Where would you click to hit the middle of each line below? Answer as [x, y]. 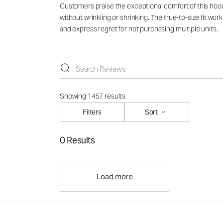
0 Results [77, 140]
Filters [92, 112]
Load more [114, 177]
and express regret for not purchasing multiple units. [139, 29]
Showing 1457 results [93, 96]
